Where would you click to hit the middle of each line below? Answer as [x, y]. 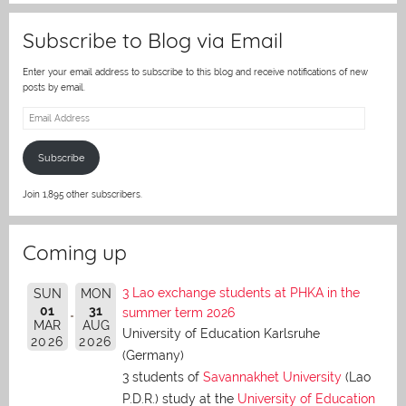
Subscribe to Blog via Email [153, 40]
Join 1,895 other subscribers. [82, 194]
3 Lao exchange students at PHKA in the [241, 292]
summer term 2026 [179, 312]
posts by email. [54, 87]
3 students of [163, 377]
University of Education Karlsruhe [221, 333]
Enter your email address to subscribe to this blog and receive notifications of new [195, 72]
